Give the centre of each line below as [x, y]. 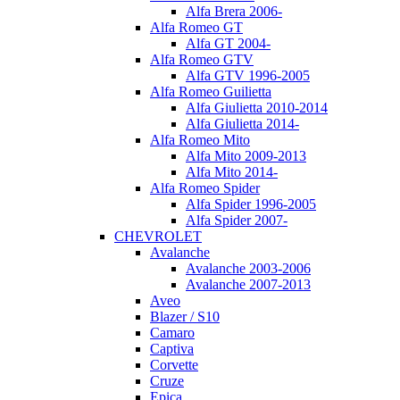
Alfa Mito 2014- [232, 171]
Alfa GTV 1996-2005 [248, 75]
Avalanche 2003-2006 [248, 268]
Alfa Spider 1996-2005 [251, 204]
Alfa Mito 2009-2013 [246, 155]
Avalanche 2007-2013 [248, 284]
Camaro [172, 332]
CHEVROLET [158, 236]
